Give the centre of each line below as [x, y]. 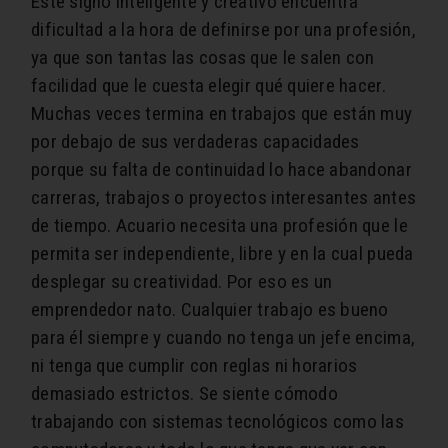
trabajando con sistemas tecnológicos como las [217, 422]
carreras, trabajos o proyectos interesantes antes [224, 198]
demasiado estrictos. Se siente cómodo [184, 394]
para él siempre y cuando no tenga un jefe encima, [223, 338]
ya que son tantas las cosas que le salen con [203, 58]
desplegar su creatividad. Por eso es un [182, 282]
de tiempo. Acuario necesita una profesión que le [219, 226]
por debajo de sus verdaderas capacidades [195, 142]
